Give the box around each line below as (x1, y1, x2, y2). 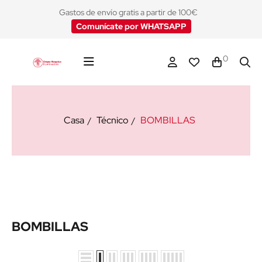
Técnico (96, 114, 128, 126)
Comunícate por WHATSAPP (75, 21, 187, 32)
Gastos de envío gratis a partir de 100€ (59, 7, 198, 18)
